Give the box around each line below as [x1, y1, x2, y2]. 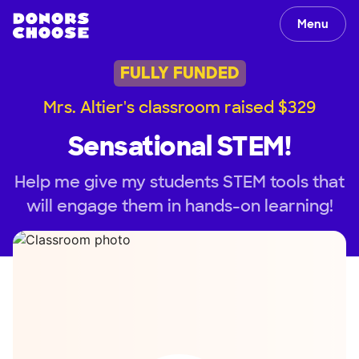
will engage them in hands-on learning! [26, 195, 333, 216]
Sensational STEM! [67, 129, 292, 163]
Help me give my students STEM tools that [14, 171, 345, 192]
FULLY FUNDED [119, 63, 240, 84]
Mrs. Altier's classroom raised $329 [43, 96, 316, 118]
